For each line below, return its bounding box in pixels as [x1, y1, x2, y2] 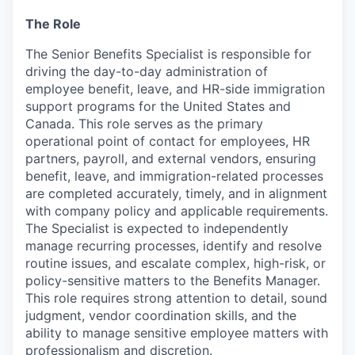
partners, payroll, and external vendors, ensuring [25, 151, 316, 166]
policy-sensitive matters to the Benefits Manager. [25, 273, 320, 288]
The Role [25, 16, 81, 32]
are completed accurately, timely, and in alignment [25, 185, 327, 201]
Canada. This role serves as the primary [25, 116, 263, 132]
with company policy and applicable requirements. [25, 203, 328, 219]
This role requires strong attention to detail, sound [25, 290, 327, 306]
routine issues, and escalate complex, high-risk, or [25, 255, 326, 271]
